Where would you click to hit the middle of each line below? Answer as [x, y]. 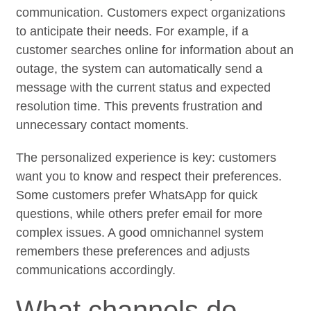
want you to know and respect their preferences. [149, 176]
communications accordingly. [96, 270]
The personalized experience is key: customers [146, 157]
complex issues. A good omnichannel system [140, 232]
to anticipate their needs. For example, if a [133, 31]
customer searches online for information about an [155, 50]
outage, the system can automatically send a [140, 68]
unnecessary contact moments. [103, 125]
